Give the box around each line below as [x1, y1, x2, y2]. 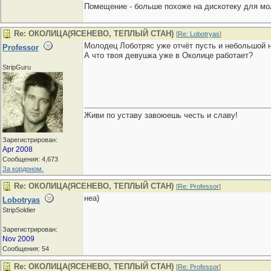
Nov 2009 [2, 235, 34, 243]
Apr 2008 [2, 145, 33, 154]
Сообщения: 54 [2, 245, 49, 252]
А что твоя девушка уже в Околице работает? [84, 51, 253, 60]
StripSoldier [2, 206, 36, 214]
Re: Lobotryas [178, 30, 220, 38]
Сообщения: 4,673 [2, 155, 58, 163]
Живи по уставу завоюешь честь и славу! [84, 111, 238, 120]
